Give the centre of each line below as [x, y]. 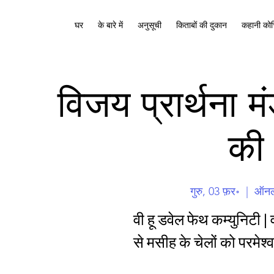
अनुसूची [150, 25]
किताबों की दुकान [202, 25]
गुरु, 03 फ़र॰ [215, 191]
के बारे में [110, 25]
